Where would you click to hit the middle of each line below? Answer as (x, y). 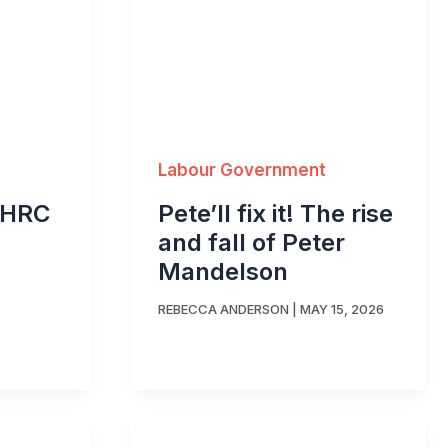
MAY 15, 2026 (342, 308)
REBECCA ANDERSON (223, 308)
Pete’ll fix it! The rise (275, 213)
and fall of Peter (251, 242)
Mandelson (226, 271)
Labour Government (242, 170)
